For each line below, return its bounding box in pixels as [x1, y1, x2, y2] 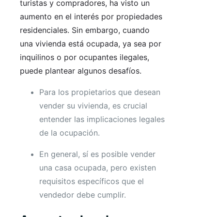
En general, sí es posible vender [39, 149, 155, 159]
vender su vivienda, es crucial [39, 101, 147, 111]
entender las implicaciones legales [39, 114, 165, 124]
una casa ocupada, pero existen [39, 163, 156, 173]
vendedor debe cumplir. [39, 190, 126, 200]
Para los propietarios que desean [39, 87, 160, 97]
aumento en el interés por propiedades [20, 12, 162, 22]
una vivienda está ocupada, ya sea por [20, 39, 161, 49]
